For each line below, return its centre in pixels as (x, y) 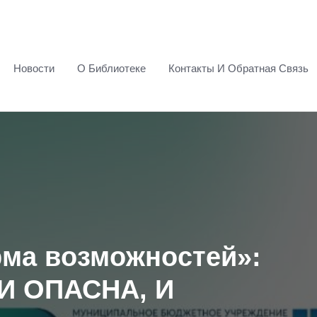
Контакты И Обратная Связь (238, 68)
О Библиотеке (111, 68)
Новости (34, 68)
